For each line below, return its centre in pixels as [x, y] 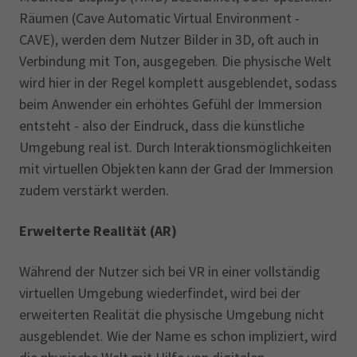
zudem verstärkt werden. [94, 190]
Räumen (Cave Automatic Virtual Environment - [159, 18]
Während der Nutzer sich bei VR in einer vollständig [170, 271]
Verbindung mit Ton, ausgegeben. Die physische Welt [175, 61]
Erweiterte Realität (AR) [98, 231]
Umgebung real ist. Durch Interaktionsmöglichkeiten [175, 147]
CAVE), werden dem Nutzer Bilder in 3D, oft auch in [169, 39]
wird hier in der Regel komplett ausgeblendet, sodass [178, 82]
